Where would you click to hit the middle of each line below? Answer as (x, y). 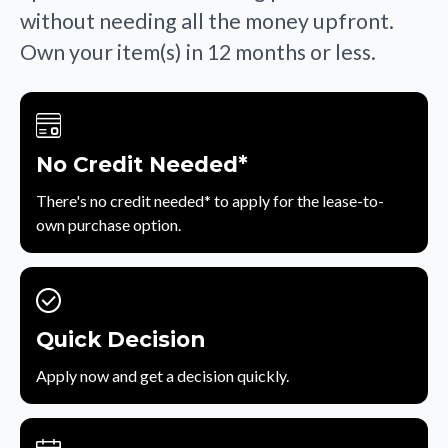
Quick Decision (120, 338)
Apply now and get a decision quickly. (162, 375)
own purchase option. (108, 224)
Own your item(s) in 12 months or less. (198, 51)
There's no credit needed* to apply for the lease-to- (210, 200)
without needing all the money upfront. (207, 20)
